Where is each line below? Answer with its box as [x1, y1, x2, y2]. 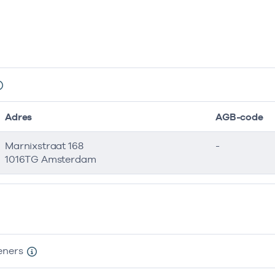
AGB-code [215, 111, 263, 123]
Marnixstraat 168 [5, 140, 83, 152]
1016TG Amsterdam [5, 153, 96, 165]
